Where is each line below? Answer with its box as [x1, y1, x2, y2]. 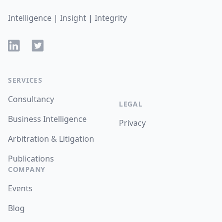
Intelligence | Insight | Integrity [8, 12, 127, 23]
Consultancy [8, 94, 54, 105]
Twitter [31, 40, 58, 51]
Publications [8, 153, 54, 164]
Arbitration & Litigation [8, 133, 94, 144]
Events [8, 183, 33, 194]
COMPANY [8, 165, 46, 174]
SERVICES [8, 75, 43, 85]
